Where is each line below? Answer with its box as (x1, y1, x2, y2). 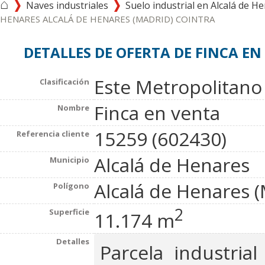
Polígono (53, 180, 89, 191)
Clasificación (40, 76, 89, 87)
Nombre (57, 102, 89, 113)
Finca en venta (94, 100, 220, 125)
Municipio (50, 154, 89, 165)
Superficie (49, 206, 89, 217)
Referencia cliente (17, 128, 89, 139)
